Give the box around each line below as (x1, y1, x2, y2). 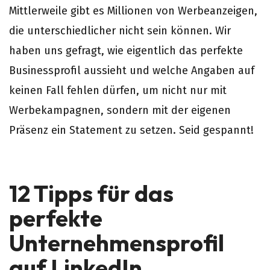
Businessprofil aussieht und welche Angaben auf (9, 64, 254, 77)
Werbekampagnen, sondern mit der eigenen (9, 104, 231, 117)
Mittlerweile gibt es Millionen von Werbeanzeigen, (9, 4, 257, 17)
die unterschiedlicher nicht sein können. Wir (9, 24, 231, 37)
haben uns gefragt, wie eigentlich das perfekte (9, 44, 243, 57)
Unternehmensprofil (9, 228, 224, 257)
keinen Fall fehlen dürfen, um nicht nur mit (9, 84, 227, 97)
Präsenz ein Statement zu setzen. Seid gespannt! (9, 124, 254, 137)
